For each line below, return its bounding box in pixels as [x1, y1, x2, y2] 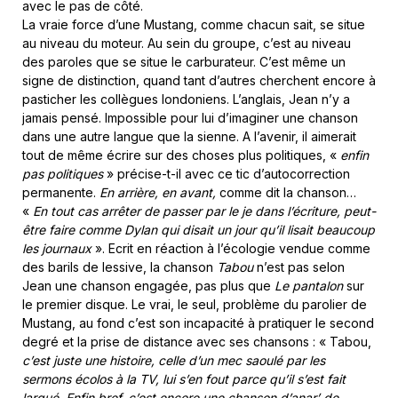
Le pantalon [275, 277, 343, 293]
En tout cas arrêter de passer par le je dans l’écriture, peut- [33, 203, 376, 219]
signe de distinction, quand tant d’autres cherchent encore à [22, 72, 376, 88]
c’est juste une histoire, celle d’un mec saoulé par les [22, 352, 325, 368]
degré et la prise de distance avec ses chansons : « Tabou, [22, 333, 371, 349]
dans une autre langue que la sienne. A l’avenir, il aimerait [22, 128, 356, 144]
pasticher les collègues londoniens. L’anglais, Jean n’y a [22, 91, 350, 107]
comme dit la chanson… [216, 184, 356, 200]
